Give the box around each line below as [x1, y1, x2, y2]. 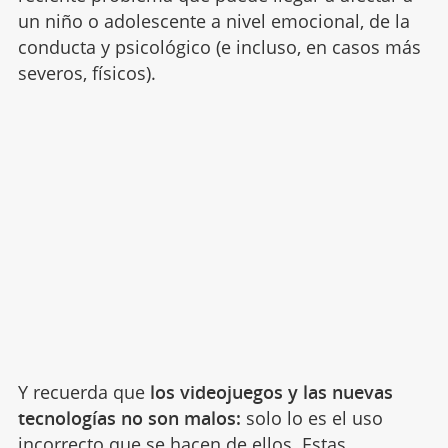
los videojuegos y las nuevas [144, 379, 393, 404]
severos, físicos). [17, 60, 156, 85]
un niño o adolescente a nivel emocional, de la [17, 8, 410, 33]
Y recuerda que [17, 379, 145, 404]
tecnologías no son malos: [17, 405, 241, 430]
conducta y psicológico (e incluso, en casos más [17, 34, 421, 59]
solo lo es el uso [240, 405, 383, 430]
